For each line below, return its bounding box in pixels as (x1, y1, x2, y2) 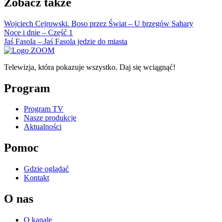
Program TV (24, 105, 63, 113)
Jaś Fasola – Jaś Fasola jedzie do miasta (4, 37, 127, 46)
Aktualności (24, 122, 61, 131)
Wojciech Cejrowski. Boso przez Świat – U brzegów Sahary (4, 19, 193, 28)
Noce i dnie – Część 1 (4, 28, 73, 37)
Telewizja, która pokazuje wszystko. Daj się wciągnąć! (4, 62, 175, 71)
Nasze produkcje (24, 113, 76, 122)
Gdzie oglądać (24, 165, 69, 173)
